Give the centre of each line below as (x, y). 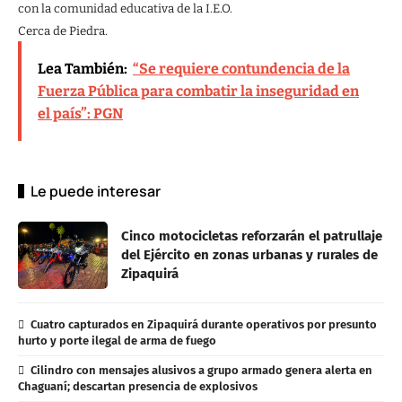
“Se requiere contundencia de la (241, 68)
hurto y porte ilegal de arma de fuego (117, 340)
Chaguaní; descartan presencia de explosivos (138, 386)
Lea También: (83, 68)
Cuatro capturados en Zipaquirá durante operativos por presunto (203, 324)
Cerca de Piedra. (63, 31)
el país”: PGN (80, 113)
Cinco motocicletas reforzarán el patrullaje (252, 236)
